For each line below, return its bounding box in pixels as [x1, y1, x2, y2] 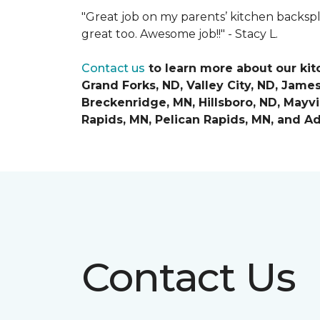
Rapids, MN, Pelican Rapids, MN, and [81, 113, 304, 126]
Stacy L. [235, 27, 278, 41]
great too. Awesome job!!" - [81, 27, 235, 41]
